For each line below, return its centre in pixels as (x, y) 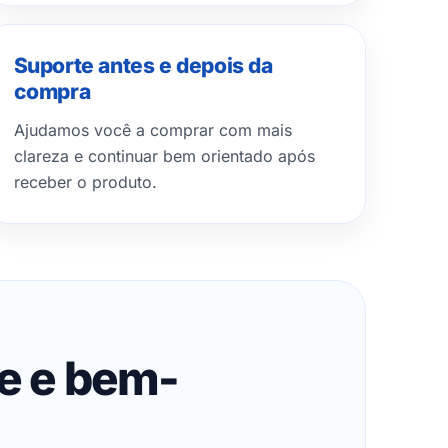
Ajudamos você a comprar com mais (152, 130)
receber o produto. (85, 182)
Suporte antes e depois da (143, 65)
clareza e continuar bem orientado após (164, 156)
